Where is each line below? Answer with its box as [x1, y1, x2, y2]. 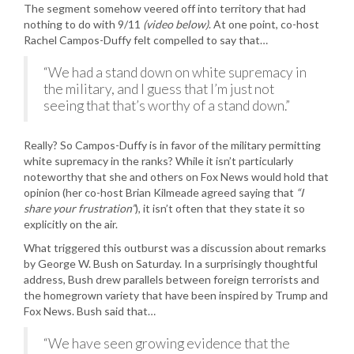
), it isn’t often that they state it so [135, 201, 305, 215]
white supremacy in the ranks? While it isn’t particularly [24, 154, 293, 168]
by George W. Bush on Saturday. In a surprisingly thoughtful [24, 257, 318, 270]
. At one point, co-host [209, 17, 319, 31]
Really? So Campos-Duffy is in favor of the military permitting [24, 138, 321, 152]
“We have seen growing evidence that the [43, 335, 290, 352]
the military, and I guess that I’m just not [43, 81, 274, 97]
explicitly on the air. [24, 217, 118, 231]
